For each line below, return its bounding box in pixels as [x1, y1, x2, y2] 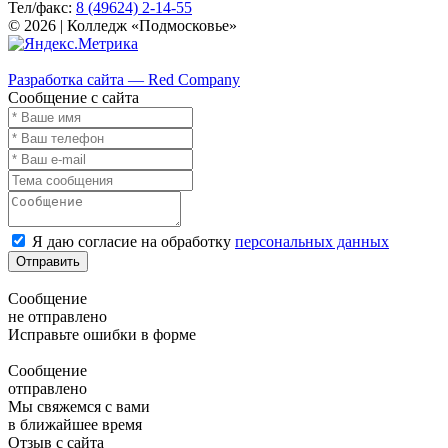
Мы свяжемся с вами [8, 397, 150, 415]
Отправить [16, 253, 80, 269]
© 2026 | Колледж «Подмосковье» [8, 16, 237, 34]
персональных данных [235, 232, 389, 250]
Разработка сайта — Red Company [8, 70, 240, 88]
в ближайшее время [8, 415, 142, 433]
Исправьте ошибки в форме [8, 325, 196, 343]
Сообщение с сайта [8, 88, 139, 106]
